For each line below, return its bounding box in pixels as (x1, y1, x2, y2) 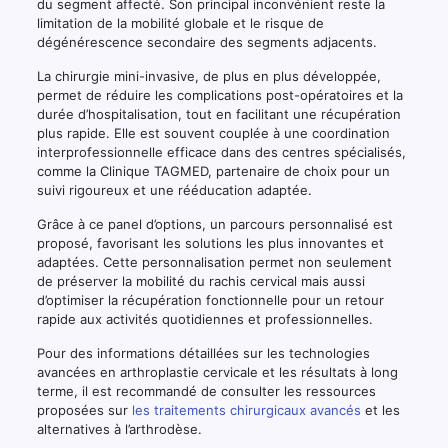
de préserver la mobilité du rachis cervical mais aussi (36, 272, 365, 289)
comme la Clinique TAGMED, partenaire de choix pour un (36, 162, 390, 179)
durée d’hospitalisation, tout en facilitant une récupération (36, 105, 401, 122)
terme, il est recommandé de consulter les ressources (36, 382, 376, 399)
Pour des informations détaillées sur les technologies (36, 344, 370, 361)
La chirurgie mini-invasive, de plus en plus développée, (36, 67, 381, 84)
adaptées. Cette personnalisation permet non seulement (36, 253, 392, 270)
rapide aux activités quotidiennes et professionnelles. (36, 310, 373, 327)
